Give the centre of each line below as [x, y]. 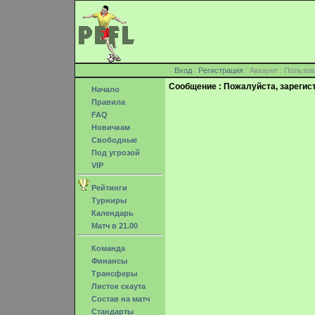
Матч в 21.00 [114, 226]
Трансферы [113, 274]
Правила [107, 102]
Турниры [108, 200]
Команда [107, 248]
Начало [104, 89]
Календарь [111, 213]
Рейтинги [108, 188]
